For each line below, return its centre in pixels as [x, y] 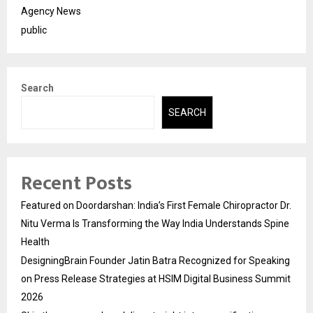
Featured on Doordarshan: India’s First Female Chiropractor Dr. [156, 206]
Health [35, 242]
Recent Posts [77, 184]
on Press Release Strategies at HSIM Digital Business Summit [156, 279]
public [34, 30]
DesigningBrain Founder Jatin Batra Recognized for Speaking [155, 261]
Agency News [51, 11]
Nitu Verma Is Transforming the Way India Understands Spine [155, 224]
